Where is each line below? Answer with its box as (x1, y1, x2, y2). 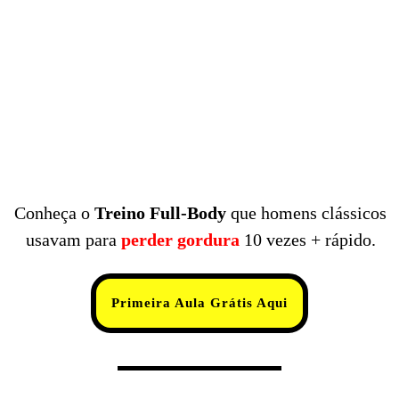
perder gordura (120, 230, 244, 250)
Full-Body (150, 203, 231, 224)
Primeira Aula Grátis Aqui (111, 296, 288, 311)
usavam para (25, 230, 117, 250)
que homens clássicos (231, 203, 387, 224)
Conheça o (14, 203, 94, 224)
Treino (94, 203, 145, 224)
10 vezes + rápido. (243, 230, 376, 250)
